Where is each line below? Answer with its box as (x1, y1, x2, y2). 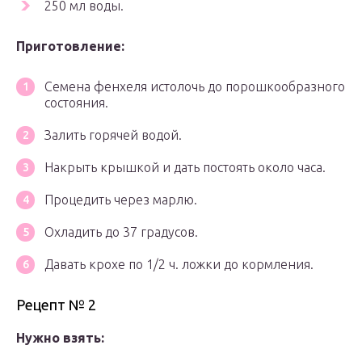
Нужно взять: (16, 330, 104, 346)
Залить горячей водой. (44, 128, 182, 143)
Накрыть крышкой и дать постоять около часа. (44, 160, 326, 175)
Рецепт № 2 (16, 297, 96, 314)
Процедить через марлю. (44, 192, 197, 208)
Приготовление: (16, 39, 124, 54)
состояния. (44, 95, 108, 111)
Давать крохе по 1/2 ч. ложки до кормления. (44, 257, 314, 272)
